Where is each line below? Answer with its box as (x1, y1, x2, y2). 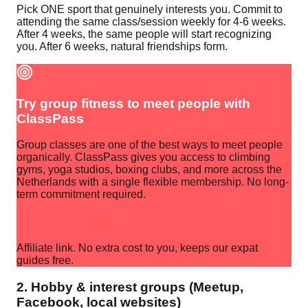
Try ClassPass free (16, 219, 109, 231)
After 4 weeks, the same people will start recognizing (16, 27, 272, 40)
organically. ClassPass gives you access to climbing (16, 151, 270, 164)
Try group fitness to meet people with (16, 96, 250, 111)
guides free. (16, 254, 74, 267)
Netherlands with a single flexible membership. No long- (16, 176, 289, 188)
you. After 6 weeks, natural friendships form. (16, 40, 228, 52)
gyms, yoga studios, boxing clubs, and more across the (16, 164, 282, 176)
